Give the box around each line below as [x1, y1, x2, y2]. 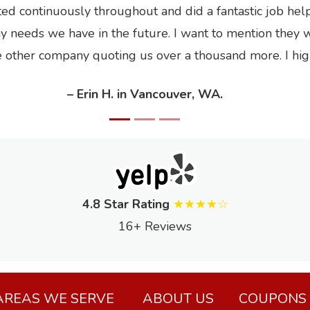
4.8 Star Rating [82, 196, 170, 213]
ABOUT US [142, 289, 214, 309]
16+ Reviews [118, 218, 192, 235]
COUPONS [238, 289, 307, 309]
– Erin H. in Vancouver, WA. [66, 85, 223, 102]
